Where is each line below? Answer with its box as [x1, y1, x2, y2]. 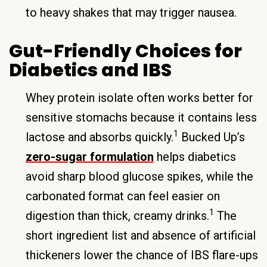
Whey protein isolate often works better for [26, 90, 253, 105]
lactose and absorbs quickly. [26, 129, 173, 144]
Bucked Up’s [178, 129, 245, 144]
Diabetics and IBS [9, 57, 172, 83]
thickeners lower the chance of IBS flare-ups [26, 247, 258, 262]
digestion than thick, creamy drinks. [26, 208, 209, 223]
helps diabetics [154, 149, 236, 164]
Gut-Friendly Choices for [9, 38, 242, 64]
